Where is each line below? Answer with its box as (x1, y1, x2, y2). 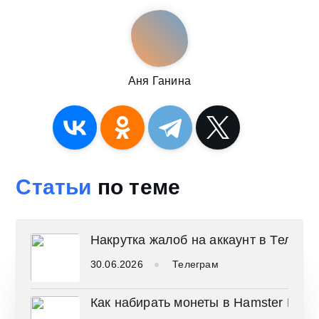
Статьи (16, 174, 92, 199)
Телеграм (172, 258, 219, 270)
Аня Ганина (128, 74, 191, 87)
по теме (91, 174, 181, 199)
